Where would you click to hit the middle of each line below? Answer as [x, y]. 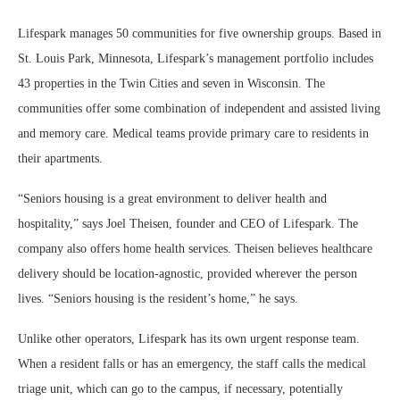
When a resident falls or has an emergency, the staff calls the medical [192, 364]
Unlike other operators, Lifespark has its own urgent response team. [189, 339]
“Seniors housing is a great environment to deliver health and [172, 199]
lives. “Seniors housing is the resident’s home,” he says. [158, 299]
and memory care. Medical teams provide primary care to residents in [193, 133]
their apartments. [60, 158]
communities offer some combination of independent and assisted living [199, 108]
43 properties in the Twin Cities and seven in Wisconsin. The [171, 83]
